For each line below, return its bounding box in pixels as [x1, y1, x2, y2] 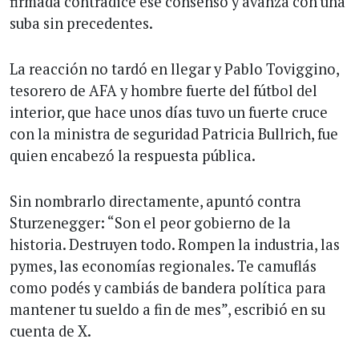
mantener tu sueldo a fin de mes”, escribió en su [10, 299, 325, 319]
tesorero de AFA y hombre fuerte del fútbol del [10, 80, 317, 100]
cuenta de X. [10, 321, 91, 341]
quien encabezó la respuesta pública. [10, 145, 256, 165]
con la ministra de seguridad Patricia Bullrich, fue [10, 123, 338, 143]
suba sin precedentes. [10, 13, 153, 33]
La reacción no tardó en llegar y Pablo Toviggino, [10, 58, 339, 79]
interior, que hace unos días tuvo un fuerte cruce [10, 102, 328, 122]
